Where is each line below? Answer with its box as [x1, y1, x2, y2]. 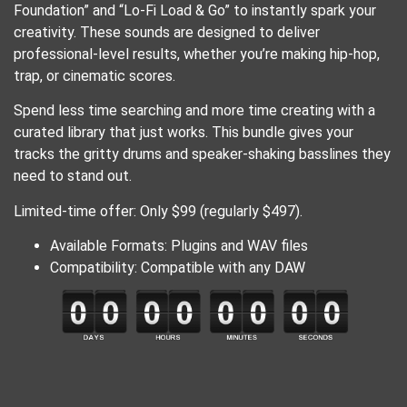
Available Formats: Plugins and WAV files [50, 237, 308, 255]
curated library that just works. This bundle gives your [14, 124, 353, 142]
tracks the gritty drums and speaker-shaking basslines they [14, 145, 391, 164]
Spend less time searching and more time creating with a [14, 102, 375, 120]
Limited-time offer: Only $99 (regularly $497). [14, 202, 303, 220]
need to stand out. [14, 167, 132, 185]
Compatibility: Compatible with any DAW [50, 259, 305, 277]
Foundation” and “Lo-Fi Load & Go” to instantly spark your [14, 2, 376, 20]
